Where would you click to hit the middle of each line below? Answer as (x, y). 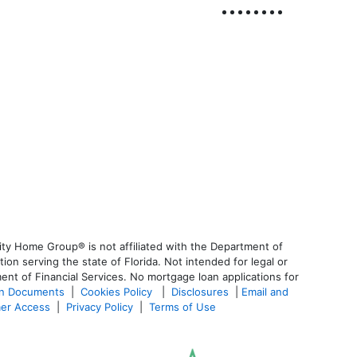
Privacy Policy (100, 307)
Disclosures (200, 292)
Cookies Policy (118, 292)
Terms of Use (184, 307)
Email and (265, 292)
